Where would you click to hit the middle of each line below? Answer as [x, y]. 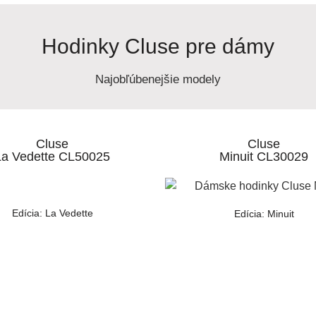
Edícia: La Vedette [52, 213]
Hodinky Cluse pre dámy [158, 47]
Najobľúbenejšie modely [158, 80]
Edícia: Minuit [264, 213]
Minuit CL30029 [264, 157]
